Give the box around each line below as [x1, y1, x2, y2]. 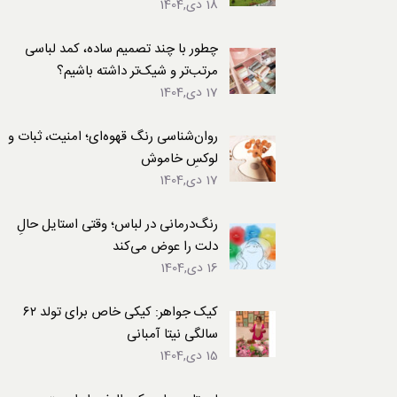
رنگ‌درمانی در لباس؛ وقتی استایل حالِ [16, 214, 218, 236]
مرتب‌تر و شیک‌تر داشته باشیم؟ [56, 60, 218, 82]
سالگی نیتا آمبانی [126, 323, 218, 346]
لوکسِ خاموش [140, 148, 218, 170]
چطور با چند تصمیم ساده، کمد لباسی [24, 38, 218, 60]
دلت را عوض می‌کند [112, 236, 218, 258]
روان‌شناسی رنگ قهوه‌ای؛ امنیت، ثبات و [7, 126, 218, 148]
